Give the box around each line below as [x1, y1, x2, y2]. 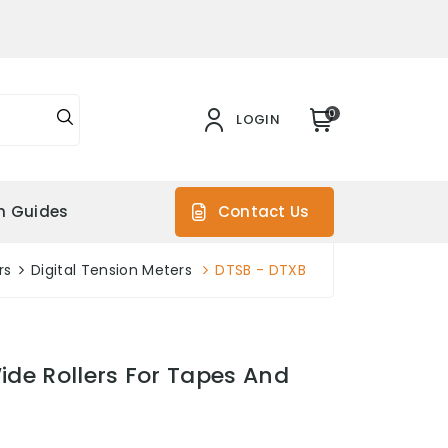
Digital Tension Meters [31, 260, 193, 280]
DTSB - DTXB [215, 260, 306, 280]
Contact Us [218, 201, 309, 222]
